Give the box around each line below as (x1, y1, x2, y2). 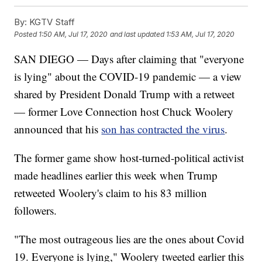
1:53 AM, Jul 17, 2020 (166, 30, 235, 39)
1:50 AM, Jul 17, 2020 (39, 30, 108, 39)
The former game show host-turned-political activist (14, 150, 244, 166)
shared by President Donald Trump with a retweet (14, 87, 235, 102)
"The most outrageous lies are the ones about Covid (14, 232, 245, 247)
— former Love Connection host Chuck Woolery (14, 104, 234, 119)
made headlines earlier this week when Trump (14, 168, 218, 183)
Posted (14, 30, 39, 39)
